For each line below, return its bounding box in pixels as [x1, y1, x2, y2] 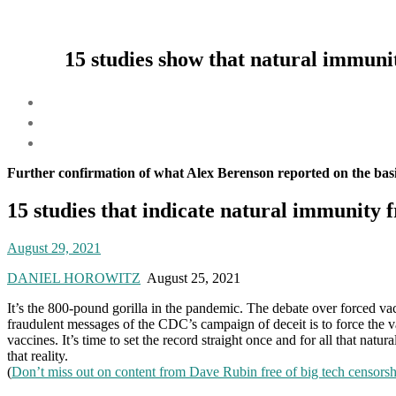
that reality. [7, 347, 68, 363]
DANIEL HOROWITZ [7, 270, 141, 286]
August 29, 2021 [7, 240, 101, 255]
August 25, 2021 [141, 270, 240, 286]
